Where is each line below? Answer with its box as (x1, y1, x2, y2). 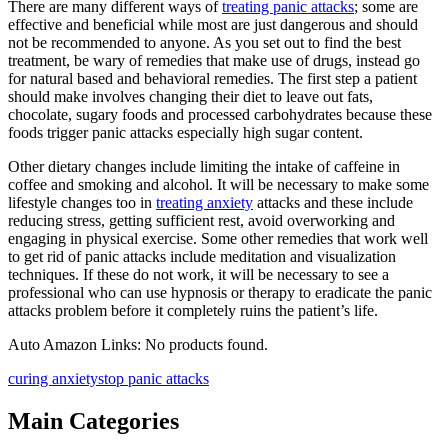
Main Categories (8, 408, 179, 435)
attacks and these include (253, 194, 413, 212)
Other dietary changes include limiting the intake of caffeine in (8, 158, 400, 176)
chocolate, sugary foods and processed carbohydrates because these (8, 106, 432, 124)
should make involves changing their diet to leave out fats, (8, 88, 373, 106)
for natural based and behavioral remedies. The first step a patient (8, 70, 417, 88)
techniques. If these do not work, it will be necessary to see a (8, 266, 389, 284)
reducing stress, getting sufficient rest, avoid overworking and (8, 212, 395, 230)
